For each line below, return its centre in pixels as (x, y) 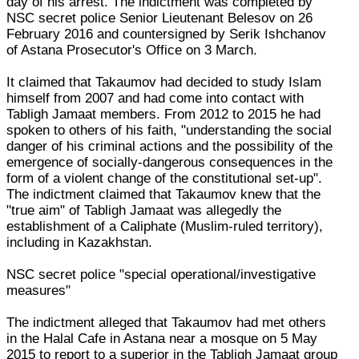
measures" (39, 290)
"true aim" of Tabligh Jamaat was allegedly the (144, 210)
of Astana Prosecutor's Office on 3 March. (132, 50)
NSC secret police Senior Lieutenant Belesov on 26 (160, 18)
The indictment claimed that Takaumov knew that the (164, 194)
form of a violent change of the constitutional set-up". (165, 178)
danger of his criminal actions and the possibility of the (170, 146)
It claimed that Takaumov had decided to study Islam (164, 82)
